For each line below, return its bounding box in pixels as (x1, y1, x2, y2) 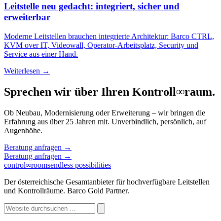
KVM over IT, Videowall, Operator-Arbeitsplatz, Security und (4, 40, 198, 49)
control (4, 160, 26, 169)
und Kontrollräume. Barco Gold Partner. (4, 186, 129, 195)
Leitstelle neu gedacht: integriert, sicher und (4, 1, 180, 12)
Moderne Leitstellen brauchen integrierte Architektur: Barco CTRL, (4, 32, 214, 40)
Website (3, 202, 28, 211)
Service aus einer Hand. (4, 49, 78, 58)
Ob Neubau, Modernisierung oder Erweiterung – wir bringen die (4, 108, 205, 117)
